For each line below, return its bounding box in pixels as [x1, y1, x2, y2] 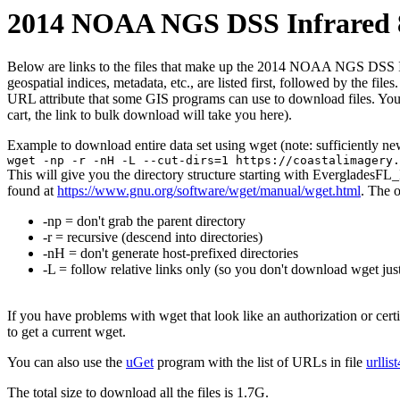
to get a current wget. [7, 324, 126, 340]
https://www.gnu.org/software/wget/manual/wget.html [57, 183, 361, 199]
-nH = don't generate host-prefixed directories [43, 246, 298, 262]
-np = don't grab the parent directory [43, 213, 246, 229]
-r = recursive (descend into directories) [43, 229, 262, 246]
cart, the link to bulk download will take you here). [7, 107, 292, 123]
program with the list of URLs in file [154, 354, 366, 371]
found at [7, 183, 57, 199]
